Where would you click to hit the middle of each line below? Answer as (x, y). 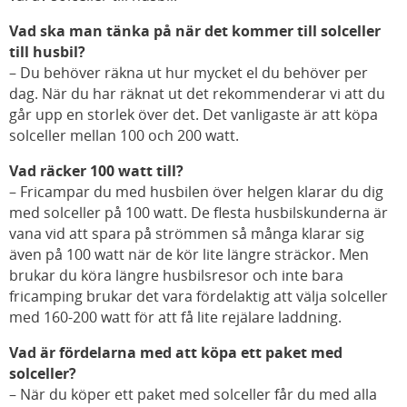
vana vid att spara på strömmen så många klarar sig (187, 234)
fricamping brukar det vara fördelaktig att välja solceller (199, 297)
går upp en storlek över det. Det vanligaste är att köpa (194, 115)
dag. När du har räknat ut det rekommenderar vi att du (197, 94)
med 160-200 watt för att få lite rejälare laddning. (175, 318)
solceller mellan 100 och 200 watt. (124, 136)
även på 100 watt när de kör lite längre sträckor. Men (189, 255)
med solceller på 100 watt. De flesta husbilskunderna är (199, 213)
